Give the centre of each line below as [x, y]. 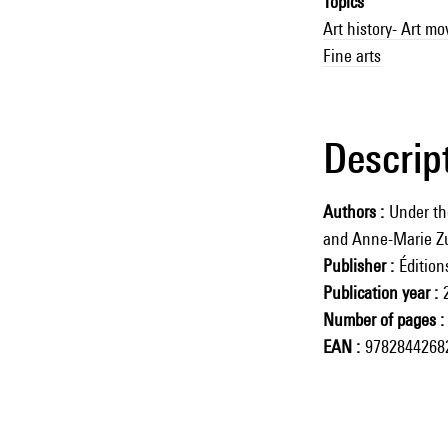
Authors [349, 211]
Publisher [354, 265]
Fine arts [351, 55]
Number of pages [379, 319]
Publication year [376, 292]
